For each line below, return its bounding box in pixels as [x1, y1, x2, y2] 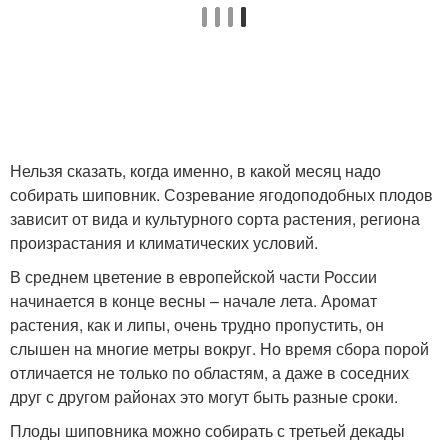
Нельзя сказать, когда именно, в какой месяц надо [10, 159, 381, 183]
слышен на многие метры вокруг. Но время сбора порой [10, 337, 429, 361]
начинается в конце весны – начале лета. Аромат [10, 289, 377, 313]
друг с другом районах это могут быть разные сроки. [10, 385, 398, 409]
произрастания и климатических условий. [10, 231, 318, 255]
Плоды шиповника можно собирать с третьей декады [10, 419, 405, 443]
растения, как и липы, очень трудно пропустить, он [10, 313, 384, 337]
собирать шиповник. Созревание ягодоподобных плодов [10, 183, 433, 207]
